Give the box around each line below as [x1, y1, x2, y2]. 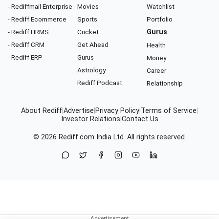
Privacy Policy [95, 106, 139, 115]
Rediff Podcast [77, 78, 122, 87]
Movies [77, 2, 99, 10]
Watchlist [147, 2, 175, 10]
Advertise [64, 106, 94, 115]
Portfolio [147, 15, 173, 23]
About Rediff [21, 106, 62, 115]
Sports [77, 15, 97, 23]
